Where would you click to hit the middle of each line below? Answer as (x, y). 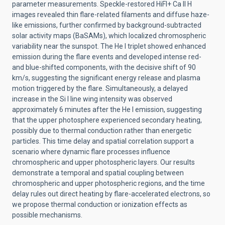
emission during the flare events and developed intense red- (107, 57)
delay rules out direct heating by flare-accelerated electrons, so (111, 194)
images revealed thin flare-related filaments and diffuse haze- (111, 15)
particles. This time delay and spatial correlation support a (103, 141)
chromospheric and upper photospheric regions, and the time (108, 183)
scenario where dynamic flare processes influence (91, 152)
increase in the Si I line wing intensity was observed (92, 99)
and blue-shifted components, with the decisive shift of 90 (104, 67)
